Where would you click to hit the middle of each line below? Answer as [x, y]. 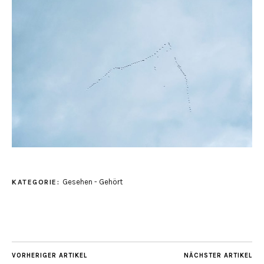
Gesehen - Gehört [92, 182]
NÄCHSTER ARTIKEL [218, 256]
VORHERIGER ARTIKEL [49, 256]
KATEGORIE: [37, 182]
